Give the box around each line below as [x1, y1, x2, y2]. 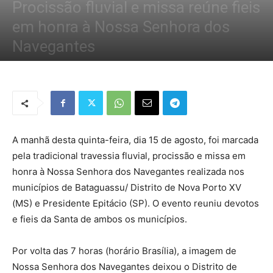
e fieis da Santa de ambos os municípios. [12, 213, 187, 225]
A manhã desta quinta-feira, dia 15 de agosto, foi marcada [12, 134, 258, 146]
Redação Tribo [27, 60, 79, 69]
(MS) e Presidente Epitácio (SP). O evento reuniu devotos [12, 197, 259, 209]
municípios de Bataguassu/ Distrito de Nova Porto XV [12, 182, 241, 193]
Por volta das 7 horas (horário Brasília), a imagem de [12, 245, 236, 257]
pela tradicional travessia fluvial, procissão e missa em [12, 150, 246, 161]
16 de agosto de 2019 [89, 60, 157, 69]
